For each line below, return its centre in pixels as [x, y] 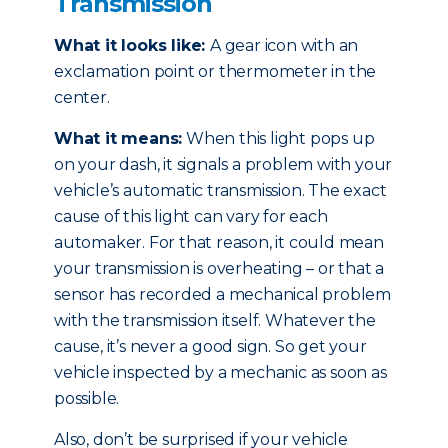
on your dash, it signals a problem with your [223, 164]
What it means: [118, 138]
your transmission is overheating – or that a [219, 268]
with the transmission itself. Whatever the [215, 320]
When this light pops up [278, 138]
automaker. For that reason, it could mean [219, 242]
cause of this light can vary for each [191, 216]
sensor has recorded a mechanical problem [222, 294]
